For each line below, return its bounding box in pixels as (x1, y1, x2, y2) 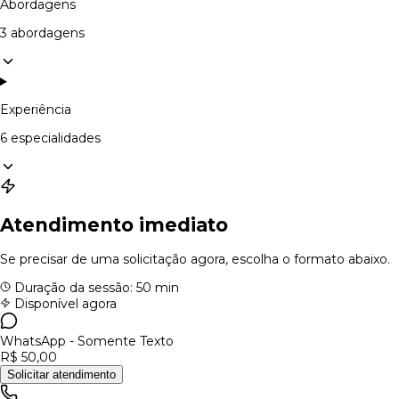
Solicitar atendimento (7, 368, 116, 382)
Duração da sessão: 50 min (11, 280, 179, 297)
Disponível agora (11, 296, 117, 313)
